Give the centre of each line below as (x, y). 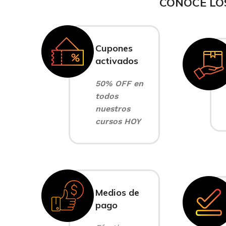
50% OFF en (119, 83)
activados (117, 61)
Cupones (114, 48)
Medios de (117, 192)
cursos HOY (118, 121)
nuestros (113, 109)
